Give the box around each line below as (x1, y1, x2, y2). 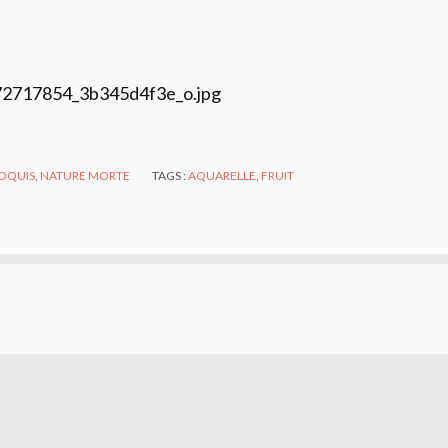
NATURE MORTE (40, 167, 131, 183)
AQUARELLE (188, 167, 257, 183)
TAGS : (152, 167, 189, 183)
